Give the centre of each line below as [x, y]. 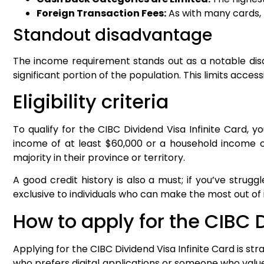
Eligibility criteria [93, 101]
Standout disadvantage [113, 35]
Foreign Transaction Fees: [101, 13]
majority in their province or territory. [100, 157]
